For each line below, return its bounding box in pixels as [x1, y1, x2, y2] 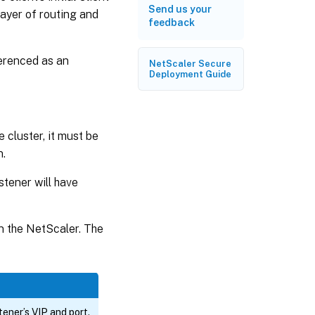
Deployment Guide [149, 69, 231, 79]
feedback [148, 17, 195, 28]
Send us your [148, 4, 212, 15]
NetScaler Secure [149, 58, 231, 69]
